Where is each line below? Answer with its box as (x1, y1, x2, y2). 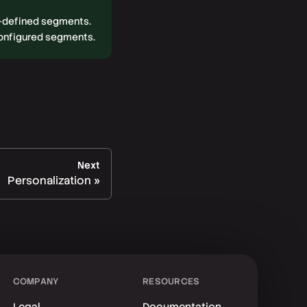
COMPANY (12, 275, 59, 288)
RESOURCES (142, 275, 200, 288)
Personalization (8, 173, 91, 188)
